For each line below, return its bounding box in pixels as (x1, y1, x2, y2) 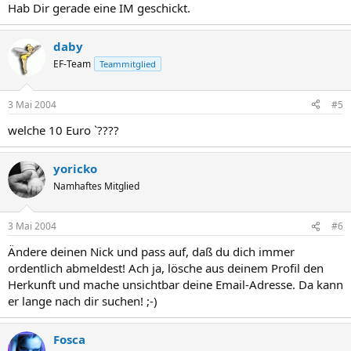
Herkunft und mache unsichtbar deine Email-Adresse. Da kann (8, 277, 343, 292)
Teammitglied (100, 58, 156, 70)
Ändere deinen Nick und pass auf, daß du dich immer (8, 244, 295, 259)
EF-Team (53, 57, 91, 71)
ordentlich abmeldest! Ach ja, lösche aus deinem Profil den (8, 260, 324, 276)
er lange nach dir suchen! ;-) (8, 293, 157, 309)
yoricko (53, 160, 97, 176)
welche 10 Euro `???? (8, 121, 119, 138)
